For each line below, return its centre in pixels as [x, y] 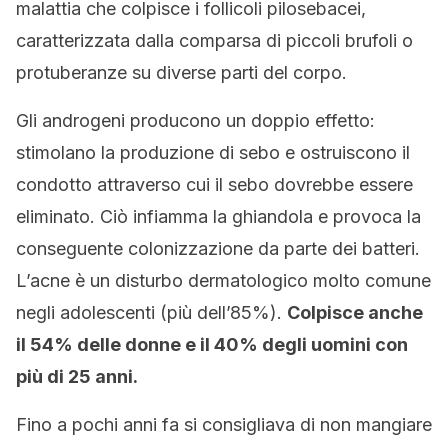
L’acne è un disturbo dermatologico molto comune [223, 280]
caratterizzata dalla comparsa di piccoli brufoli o [214, 40]
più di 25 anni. [77, 376]
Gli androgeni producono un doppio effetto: [195, 120]
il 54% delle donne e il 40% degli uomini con [212, 344]
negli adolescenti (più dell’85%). [151, 312]
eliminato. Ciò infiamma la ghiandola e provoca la [218, 216]
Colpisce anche [355, 312]
